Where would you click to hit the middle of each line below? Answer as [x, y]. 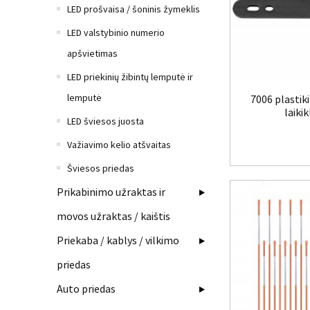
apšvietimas [92, 53]
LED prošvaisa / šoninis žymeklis [134, 9]
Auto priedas [86, 289]
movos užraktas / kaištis [113, 216]
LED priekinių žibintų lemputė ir [130, 77]
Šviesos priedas [101, 168]
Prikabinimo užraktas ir [111, 192]
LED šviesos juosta [106, 121]
